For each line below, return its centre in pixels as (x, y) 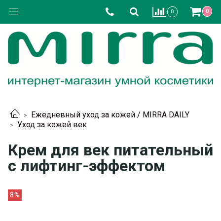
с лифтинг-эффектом (87, 166)
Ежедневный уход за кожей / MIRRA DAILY (110, 114)
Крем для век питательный (110, 150)
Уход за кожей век (52, 125)
